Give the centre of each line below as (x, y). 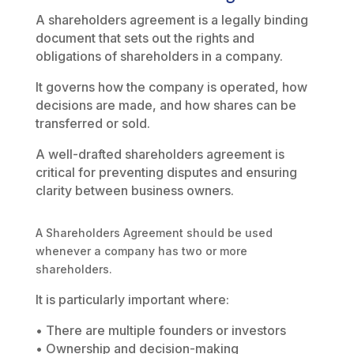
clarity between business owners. (134, 190)
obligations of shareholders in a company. (159, 56)
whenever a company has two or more (141, 251)
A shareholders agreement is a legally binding (171, 20)
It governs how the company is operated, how (171, 87)
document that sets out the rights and (145, 38)
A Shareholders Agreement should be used (154, 233)
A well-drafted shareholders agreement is (160, 154)
